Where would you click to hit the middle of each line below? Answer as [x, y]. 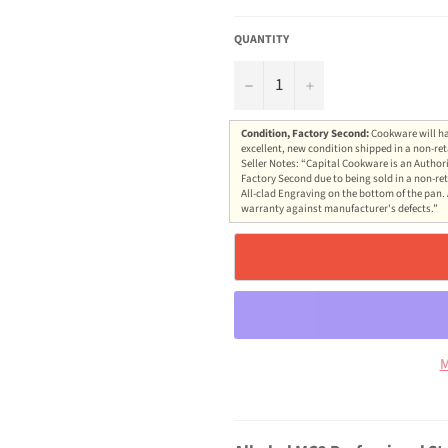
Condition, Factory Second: [306, 134]
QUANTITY [261, 39]
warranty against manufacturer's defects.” [339, 209]
